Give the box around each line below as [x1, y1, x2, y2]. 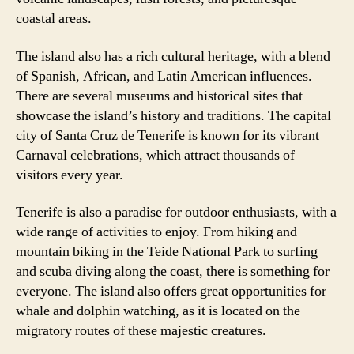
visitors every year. [16, 165, 123, 184]
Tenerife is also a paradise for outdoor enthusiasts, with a [16, 203, 337, 221]
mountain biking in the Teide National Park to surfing [16, 243, 318, 261]
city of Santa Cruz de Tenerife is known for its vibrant [16, 126, 319, 145]
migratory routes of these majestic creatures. [16, 322, 266, 340]
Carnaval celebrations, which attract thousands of [16, 145, 295, 164]
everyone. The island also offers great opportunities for [16, 282, 326, 300]
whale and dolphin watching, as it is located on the [16, 302, 300, 320]
